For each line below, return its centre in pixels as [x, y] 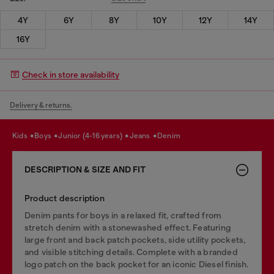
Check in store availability [71, 75]
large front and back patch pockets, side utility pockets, [135, 239]
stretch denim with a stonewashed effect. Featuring [128, 227]
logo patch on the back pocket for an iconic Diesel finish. [137, 264]
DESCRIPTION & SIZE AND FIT [85, 169]
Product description [65, 198]
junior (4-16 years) [93, 136]
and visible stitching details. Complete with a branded [131, 252]
